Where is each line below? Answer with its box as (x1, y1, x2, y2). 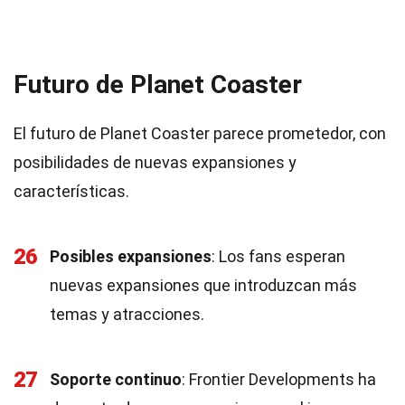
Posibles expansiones (50, 247, 212, 266)
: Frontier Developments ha (182, 370, 376, 389)
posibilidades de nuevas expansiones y (14, 153, 297, 172)
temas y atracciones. (50, 305, 204, 324)
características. (14, 182, 129, 201)
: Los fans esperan (212, 247, 345, 266)
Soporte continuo (50, 370, 182, 389)
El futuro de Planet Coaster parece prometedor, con (14, 124, 386, 143)
